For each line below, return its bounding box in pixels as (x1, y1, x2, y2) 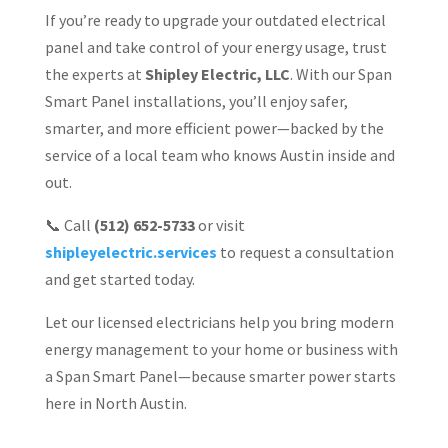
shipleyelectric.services (44, 241, 217, 262)
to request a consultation (216, 241, 394, 262)
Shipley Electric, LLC (144, 63, 290, 84)
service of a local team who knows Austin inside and (44, 144, 395, 165)
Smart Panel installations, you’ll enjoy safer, (44, 90, 348, 111)
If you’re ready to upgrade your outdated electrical (44, 9, 386, 30)
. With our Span (289, 63, 392, 84)
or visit (194, 214, 245, 235)
